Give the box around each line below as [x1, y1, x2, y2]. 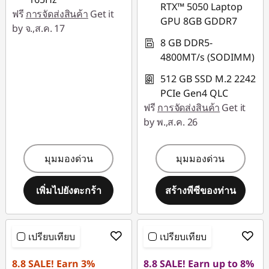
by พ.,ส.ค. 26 [144, 115, 198, 128]
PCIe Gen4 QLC [160, 86, 229, 100]
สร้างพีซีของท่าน [165, 183, 236, 197]
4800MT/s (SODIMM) [160, 50, 255, 64]
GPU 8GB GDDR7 [160, 14, 238, 28]
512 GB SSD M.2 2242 [160, 72, 256, 85]
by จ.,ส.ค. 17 [12, 22, 65, 35]
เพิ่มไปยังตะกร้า [35, 183, 101, 197]
